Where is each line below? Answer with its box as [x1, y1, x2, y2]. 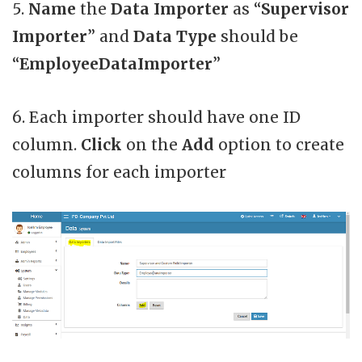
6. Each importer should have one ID [12, 107, 301, 127]
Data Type [133, 26, 221, 46]
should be [221, 26, 298, 46]
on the [126, 134, 182, 154]
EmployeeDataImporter [19, 53, 213, 74]
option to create [218, 134, 344, 154]
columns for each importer [12, 162, 226, 182]
